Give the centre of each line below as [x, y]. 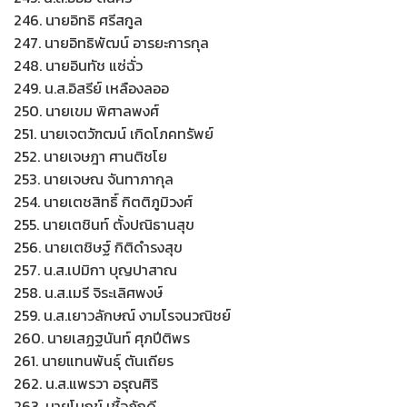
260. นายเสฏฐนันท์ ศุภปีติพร [102, 338]
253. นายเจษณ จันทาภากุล [94, 179]
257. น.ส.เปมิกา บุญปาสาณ [95, 270]
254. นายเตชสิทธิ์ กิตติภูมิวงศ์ [103, 202]
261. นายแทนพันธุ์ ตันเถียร [94, 361]
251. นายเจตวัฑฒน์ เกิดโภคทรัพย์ [114, 134]
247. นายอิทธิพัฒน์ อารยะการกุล [111, 43]
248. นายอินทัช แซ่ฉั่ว [78, 65]
